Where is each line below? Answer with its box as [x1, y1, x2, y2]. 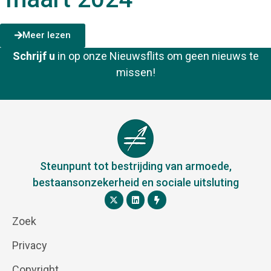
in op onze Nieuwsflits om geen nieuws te [54, 50, 259, 63]
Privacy [12, 239, 47, 252]
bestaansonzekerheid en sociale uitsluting [32, 176, 239, 189]
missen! [116, 66, 155, 79]
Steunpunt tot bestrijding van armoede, [39, 160, 232, 173]
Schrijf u [12, 50, 55, 63]
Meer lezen [22, 30, 71, 41]
